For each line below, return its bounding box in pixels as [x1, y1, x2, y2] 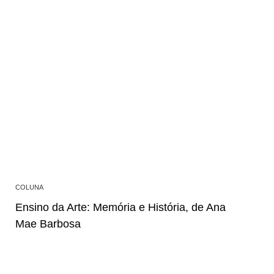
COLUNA [15, 183, 43, 191]
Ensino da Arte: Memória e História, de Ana [15, 201, 226, 214]
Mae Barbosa [15, 218, 81, 231]
